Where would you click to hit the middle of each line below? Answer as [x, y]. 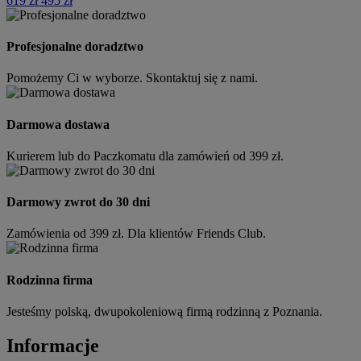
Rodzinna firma [50, 280]
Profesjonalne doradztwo [75, 47]
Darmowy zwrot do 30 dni [78, 202]
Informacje [53, 345]
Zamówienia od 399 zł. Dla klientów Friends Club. [136, 234]
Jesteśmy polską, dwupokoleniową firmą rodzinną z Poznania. [164, 311]
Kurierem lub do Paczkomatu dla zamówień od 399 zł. [145, 156]
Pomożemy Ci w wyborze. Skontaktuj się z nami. [132, 78]
